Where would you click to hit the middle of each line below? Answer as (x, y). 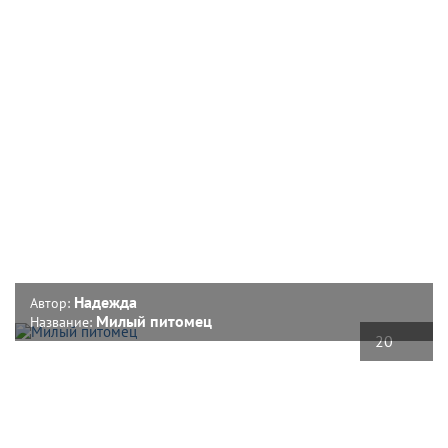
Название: (63, 321)
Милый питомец (154, 320)
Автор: (52, 302)
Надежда (105, 301)
